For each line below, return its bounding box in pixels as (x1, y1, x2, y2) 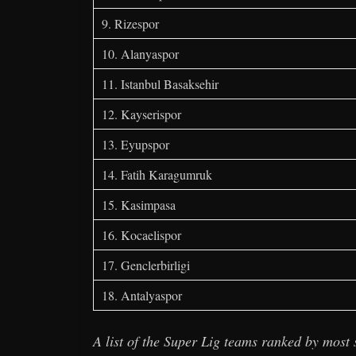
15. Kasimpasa (102, 196, 176, 214)
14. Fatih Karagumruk (102, 166, 212, 184)
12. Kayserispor (102, 106, 181, 123)
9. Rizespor (102, 15, 159, 33)
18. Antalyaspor (102, 287, 182, 304)
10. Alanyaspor (102, 45, 179, 63)
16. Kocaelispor (102, 226, 181, 244)
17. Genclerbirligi (102, 257, 190, 274)
